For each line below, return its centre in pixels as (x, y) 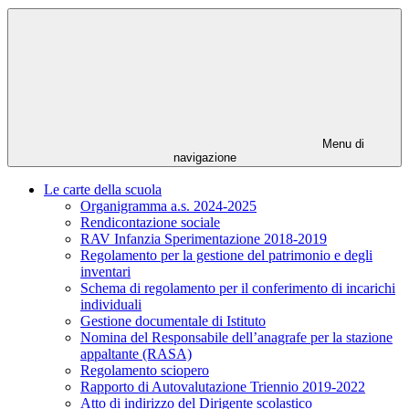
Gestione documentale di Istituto (173, 321)
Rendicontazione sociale (150, 223)
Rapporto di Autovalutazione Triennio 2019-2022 (223, 387)
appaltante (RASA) (136, 354)
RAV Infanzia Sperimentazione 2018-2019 (204, 239)
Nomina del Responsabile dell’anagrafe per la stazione (236, 338)
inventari (105, 272)
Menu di (341, 144)
